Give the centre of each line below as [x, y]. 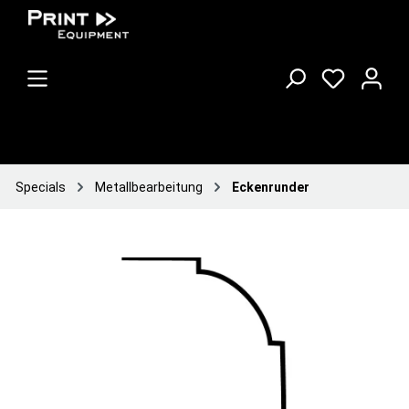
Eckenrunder [271, 187]
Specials [41, 187]
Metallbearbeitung [149, 187]
